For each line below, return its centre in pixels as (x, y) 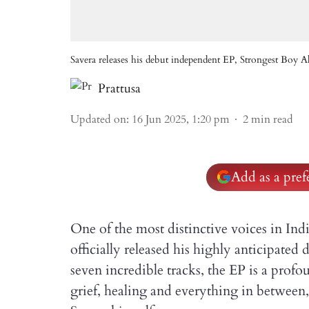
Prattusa (119, 89)
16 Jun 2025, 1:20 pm (181, 119)
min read (272, 119)
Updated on (98, 119)
